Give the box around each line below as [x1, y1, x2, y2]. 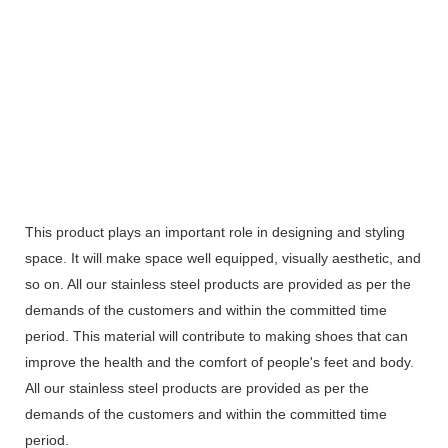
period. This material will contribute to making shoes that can [25, 327, 408, 344]
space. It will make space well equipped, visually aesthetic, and [25, 249, 421, 266]
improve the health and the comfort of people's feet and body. [25, 353, 414, 370]
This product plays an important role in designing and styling [25, 223, 405, 240]
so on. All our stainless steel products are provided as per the [25, 275, 411, 292]
